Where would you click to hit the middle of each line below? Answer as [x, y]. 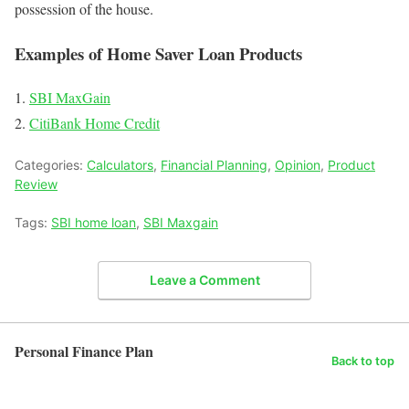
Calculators [120, 165]
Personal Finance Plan [84, 351]
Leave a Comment [204, 279]
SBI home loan [94, 223]
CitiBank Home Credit [94, 123]
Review [36, 184]
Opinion [298, 165]
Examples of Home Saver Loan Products [158, 53]
